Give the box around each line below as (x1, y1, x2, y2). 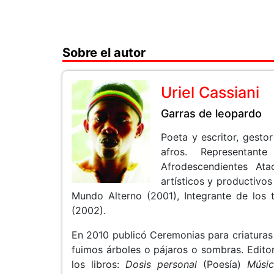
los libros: (72, 257, 125, 270)
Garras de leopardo (161, 106, 262, 120)
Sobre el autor (62, 45, 146, 60)
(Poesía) (196, 257, 247, 270)
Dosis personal (125, 257, 197, 270)
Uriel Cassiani (161, 83, 259, 102)
